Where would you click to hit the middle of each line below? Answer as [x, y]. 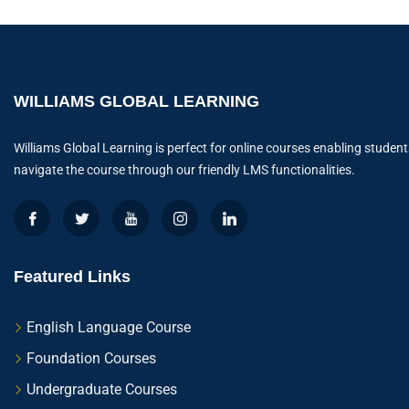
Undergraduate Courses [102, 390]
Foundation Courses [91, 359]
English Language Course [109, 328]
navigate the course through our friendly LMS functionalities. [184, 170]
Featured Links [72, 277]
